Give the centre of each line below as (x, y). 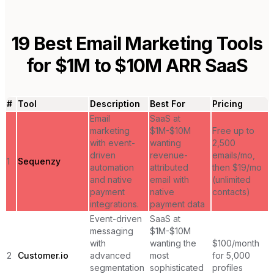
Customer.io (43, 255)
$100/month (236, 243)
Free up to (233, 130)
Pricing (228, 103)
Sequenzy (39, 161)
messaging (112, 231)
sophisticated (177, 267)
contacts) (231, 191)
